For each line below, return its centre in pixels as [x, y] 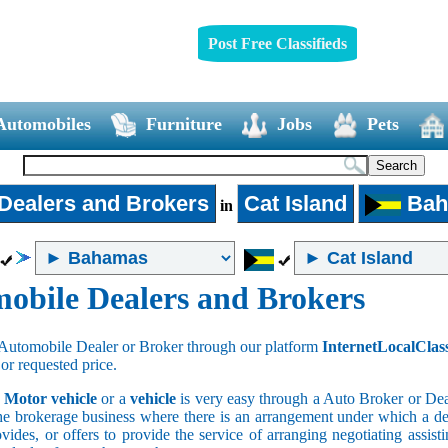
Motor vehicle [50, 398]
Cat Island [295, 203]
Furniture [183, 123]
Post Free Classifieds [277, 43]
